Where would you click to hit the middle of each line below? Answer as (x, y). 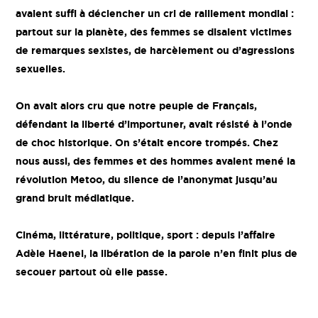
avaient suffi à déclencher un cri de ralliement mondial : (155, 13)
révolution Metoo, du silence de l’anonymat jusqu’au (147, 179)
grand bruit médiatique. (75, 198)
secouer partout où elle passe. (92, 272)
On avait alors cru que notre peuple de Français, (137, 105)
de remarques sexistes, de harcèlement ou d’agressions (155, 50)
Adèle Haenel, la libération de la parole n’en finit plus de (157, 253)
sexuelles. (41, 68)
